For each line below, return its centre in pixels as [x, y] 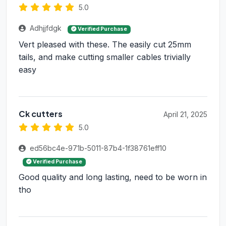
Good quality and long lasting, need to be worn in [113, 177]
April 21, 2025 [185, 115]
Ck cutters [41, 114]
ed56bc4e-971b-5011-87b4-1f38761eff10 [97, 148]
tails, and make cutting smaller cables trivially [105, 57]
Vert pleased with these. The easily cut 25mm [105, 45]
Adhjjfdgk [46, 28]
